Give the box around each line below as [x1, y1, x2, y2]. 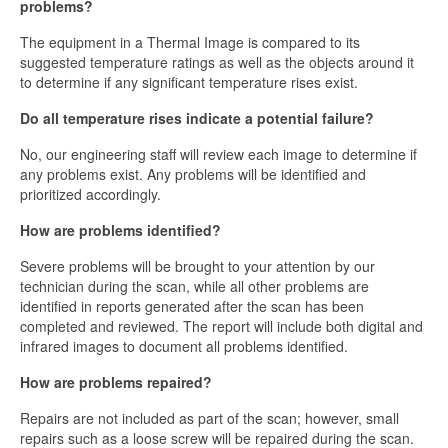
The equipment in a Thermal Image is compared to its [20, 32, 360, 53]
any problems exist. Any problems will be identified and [20, 164, 366, 185]
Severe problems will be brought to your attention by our [20, 256, 375, 277]
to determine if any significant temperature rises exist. [20, 72, 358, 93]
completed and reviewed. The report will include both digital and [20, 316, 423, 337]
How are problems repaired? [20, 372, 212, 393]
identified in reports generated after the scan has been [20, 296, 364, 317]
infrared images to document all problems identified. [20, 336, 348, 357]
